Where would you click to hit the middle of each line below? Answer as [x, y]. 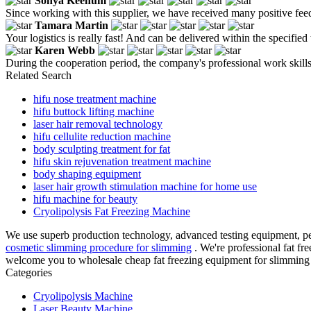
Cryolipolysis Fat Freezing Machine [112, 211]
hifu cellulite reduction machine [102, 136]
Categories [29, 272]
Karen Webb [65, 50]
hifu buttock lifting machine [94, 111]
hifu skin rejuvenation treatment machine [122, 161]
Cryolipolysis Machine [83, 296]
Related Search [39, 75]
